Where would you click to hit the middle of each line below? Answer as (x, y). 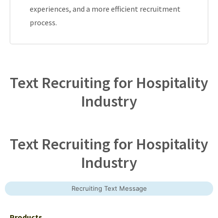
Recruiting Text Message (109, 188)
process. (43, 22)
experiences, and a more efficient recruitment (105, 9)
